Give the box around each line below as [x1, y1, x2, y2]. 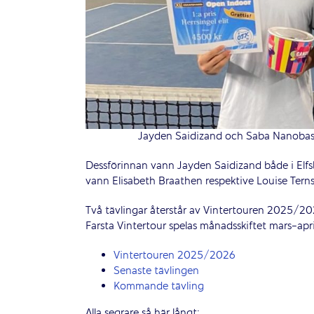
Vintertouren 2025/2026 [114, 248, 235, 264]
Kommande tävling [114, 279, 204, 295]
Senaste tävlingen [114, 264, 199, 280]
